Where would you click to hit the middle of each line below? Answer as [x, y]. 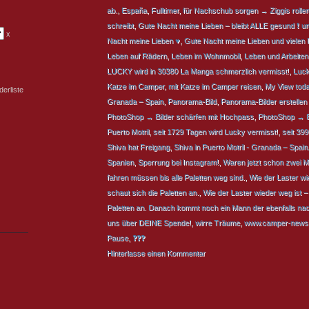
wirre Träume [218, 223]
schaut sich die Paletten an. [153, 192]
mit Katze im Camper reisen [215, 86]
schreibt [120, 26]
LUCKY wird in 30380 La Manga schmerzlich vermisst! [198, 71]
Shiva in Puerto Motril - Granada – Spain [241, 147]
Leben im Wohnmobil [206, 56]
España [134, 10]
